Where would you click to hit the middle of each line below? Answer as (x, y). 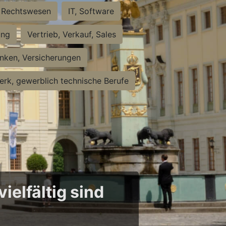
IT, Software (91, 11)
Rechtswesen (26, 11)
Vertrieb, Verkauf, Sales (72, 34)
